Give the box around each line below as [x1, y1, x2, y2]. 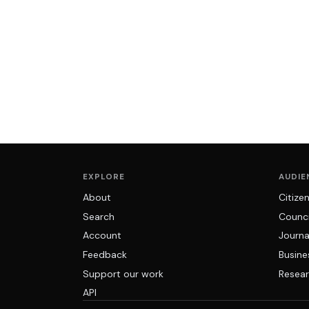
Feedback [83, 248, 127, 261]
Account [83, 229, 121, 242]
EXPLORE [83, 171, 125, 182]
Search [83, 210, 114, 223]
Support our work [83, 267, 163, 280]
